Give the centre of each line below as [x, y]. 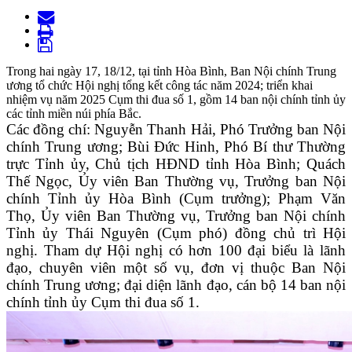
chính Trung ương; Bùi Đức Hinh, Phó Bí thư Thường [176, 147]
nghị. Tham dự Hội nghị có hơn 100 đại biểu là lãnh [176, 251]
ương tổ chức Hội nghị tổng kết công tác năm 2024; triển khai [159, 86]
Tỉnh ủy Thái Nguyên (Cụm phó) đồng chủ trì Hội [176, 233]
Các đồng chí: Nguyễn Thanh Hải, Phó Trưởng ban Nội [176, 130]
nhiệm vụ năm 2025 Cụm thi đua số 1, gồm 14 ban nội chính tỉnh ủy [176, 100]
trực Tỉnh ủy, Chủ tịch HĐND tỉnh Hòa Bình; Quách [176, 164]
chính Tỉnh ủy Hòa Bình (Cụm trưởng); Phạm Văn [176, 199]
